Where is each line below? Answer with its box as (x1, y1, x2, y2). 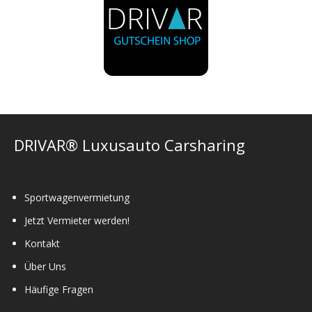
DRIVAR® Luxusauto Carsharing (14, 134, 245, 155)
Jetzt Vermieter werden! (24, 213, 130, 227)
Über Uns (24, 259, 66, 273)
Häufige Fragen (24, 282, 93, 296)
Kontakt (24, 236, 60, 250)
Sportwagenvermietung (24, 190, 130, 204)
